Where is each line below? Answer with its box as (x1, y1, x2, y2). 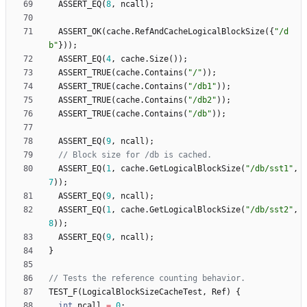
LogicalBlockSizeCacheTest (82, 287, 202, 297)
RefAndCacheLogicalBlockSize (135, 27, 265, 37)
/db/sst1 (250, 164, 288, 174)
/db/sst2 (250, 205, 288, 215)
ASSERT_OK (58, 27, 101, 37)
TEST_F (49, 287, 77, 297)
